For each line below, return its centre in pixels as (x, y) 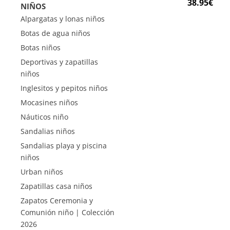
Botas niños (41, 47)
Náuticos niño (44, 117)
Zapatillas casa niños (56, 186)
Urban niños (42, 172)
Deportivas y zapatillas (59, 62)
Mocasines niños (49, 102)
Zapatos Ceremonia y (57, 200)
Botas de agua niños (55, 33)
